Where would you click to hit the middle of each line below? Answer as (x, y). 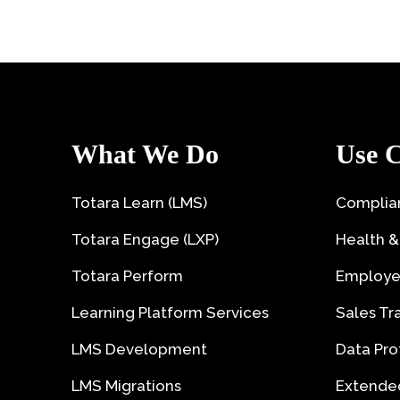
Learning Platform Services (170, 312)
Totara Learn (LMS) (139, 203)
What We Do (145, 154)
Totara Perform (127, 276)
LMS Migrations (126, 386)
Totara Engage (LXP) (145, 239)
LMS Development (139, 349)
